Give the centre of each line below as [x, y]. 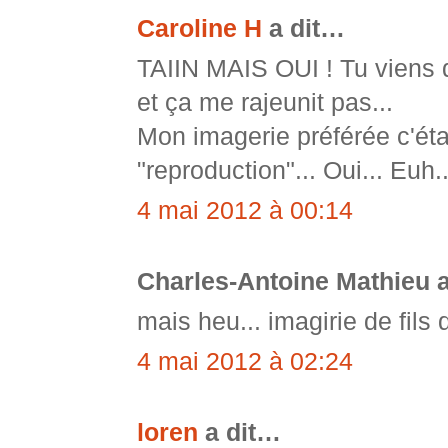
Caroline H [199, 29]
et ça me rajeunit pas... [265, 103]
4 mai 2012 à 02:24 [245, 362]
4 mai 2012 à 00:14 [245, 211]
